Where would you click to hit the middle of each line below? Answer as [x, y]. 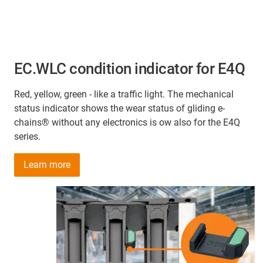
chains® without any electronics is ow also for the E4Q [127, 123]
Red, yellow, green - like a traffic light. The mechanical [124, 95]
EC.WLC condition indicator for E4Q [130, 69]
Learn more [47, 165]
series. [27, 137]
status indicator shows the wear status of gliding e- [119, 109]
